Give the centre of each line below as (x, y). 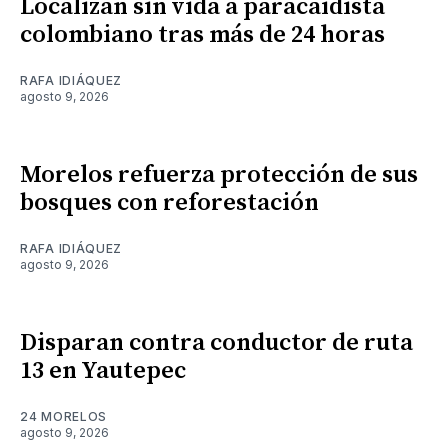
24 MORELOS (63, 416)
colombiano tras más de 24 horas (202, 34)
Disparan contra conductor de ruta (216, 342)
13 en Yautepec (103, 370)
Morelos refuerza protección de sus (219, 174)
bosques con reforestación (169, 202)
